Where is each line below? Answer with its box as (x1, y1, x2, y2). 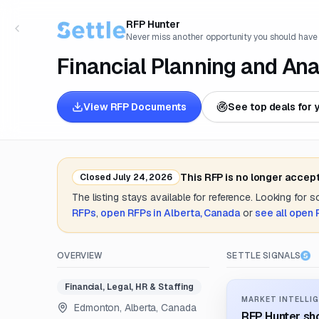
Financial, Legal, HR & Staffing (65, 281, 194, 293)
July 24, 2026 (110, 172, 173, 183)
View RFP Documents (83, 100, 187, 113)
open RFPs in (100, 206, 164, 219)
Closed (80, 172, 111, 183)
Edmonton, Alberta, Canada (74, 301, 197, 314)
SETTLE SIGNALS (226, 250, 301, 261)
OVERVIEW (57, 250, 103, 261)
